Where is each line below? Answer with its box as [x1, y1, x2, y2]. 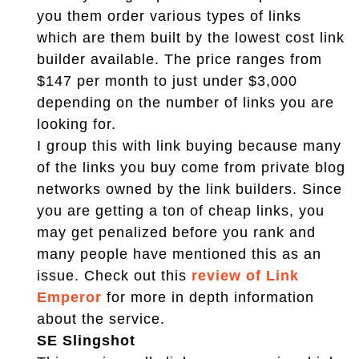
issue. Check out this [37, 267, 192, 284]
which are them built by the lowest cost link [37, 29, 345, 46]
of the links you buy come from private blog [37, 159, 345, 175]
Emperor [37, 288, 102, 305]
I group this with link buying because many [37, 137, 341, 154]
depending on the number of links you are [37, 94, 334, 111]
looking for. [37, 115, 121, 132]
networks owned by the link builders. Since [37, 180, 342, 197]
